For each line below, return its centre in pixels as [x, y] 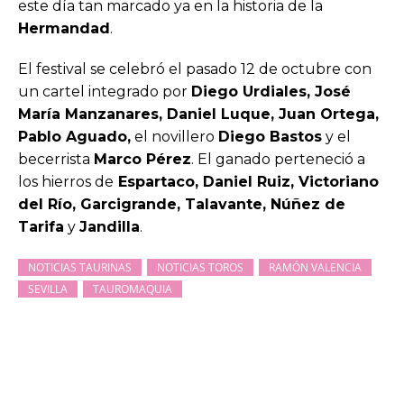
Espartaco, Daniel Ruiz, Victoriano [246, 181]
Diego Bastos [270, 136]
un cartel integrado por [105, 91]
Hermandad [64, 29]
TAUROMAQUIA [133, 289]
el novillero [174, 136]
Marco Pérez [142, 159]
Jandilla [110, 226]
